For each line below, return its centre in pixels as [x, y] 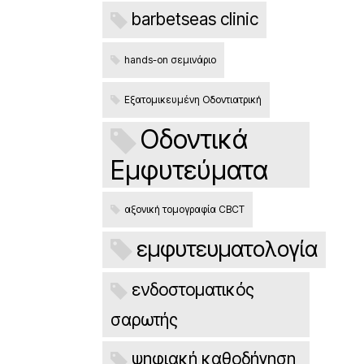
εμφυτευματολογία [227, 249]
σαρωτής [144, 319]
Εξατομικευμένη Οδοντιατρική [193, 99]
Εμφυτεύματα [189, 170]
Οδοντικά [194, 139]
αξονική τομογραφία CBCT [184, 209]
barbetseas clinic [195, 19]
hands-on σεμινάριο [170, 59]
